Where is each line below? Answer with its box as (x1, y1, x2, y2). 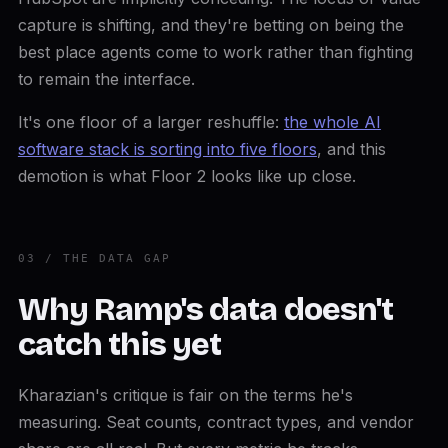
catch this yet (17, 325, 222, 364)
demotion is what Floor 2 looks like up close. (17, 166, 356, 186)
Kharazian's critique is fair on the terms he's (17, 385, 353, 405)
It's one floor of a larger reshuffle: (17, 112, 284, 132)
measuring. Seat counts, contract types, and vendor (17, 412, 414, 432)
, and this (316, 139, 386, 159)
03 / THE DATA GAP (17, 252, 171, 265)
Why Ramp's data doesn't (17, 290, 393, 329)
